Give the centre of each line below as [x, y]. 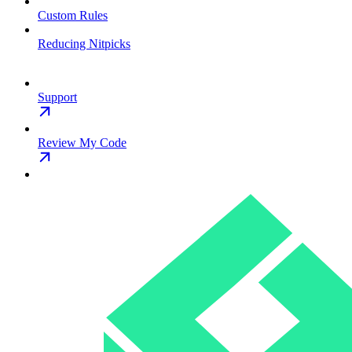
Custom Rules [73, 15]
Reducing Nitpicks [84, 44]
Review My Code [82, 143]
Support [57, 97]
